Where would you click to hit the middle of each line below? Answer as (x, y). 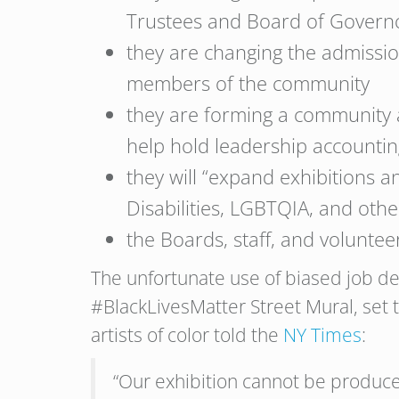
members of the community (248, 83)
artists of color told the (187, 335)
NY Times (322, 335)
